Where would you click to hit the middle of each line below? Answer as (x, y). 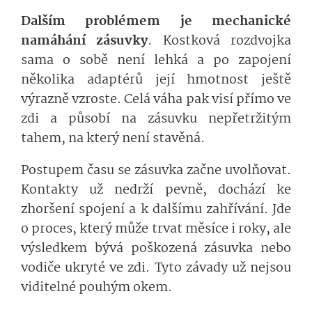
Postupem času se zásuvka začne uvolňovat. (156, 171)
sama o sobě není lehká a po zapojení (156, 61)
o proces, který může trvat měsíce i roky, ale (156, 229)
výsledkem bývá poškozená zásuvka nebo (156, 249)
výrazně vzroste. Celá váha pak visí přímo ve (156, 100)
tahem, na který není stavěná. (113, 139)
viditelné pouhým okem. (96, 288)
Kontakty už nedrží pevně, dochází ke (156, 190)
